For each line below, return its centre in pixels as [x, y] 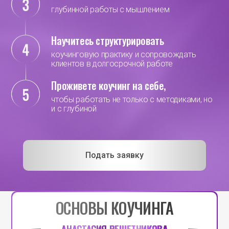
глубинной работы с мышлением [110, 10]
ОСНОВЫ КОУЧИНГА [114, 208]
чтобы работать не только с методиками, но [132, 100]
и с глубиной [74, 109]
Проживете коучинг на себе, [109, 86]
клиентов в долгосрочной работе [112, 63]
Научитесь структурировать [108, 40]
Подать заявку [114, 155]
